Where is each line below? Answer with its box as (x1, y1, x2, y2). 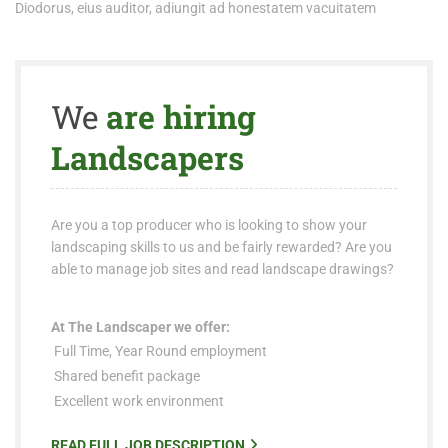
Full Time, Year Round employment (51, 343, 267, 360)
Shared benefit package (51, 368, 200, 385)
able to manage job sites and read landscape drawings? (51, 261, 394, 278)
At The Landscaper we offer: (51, 319, 230, 336)
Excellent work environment (51, 393, 224, 410)
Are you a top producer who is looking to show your (51, 217, 367, 234)
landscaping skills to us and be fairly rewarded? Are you (51, 239, 392, 256)
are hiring (98, 95, 257, 139)
